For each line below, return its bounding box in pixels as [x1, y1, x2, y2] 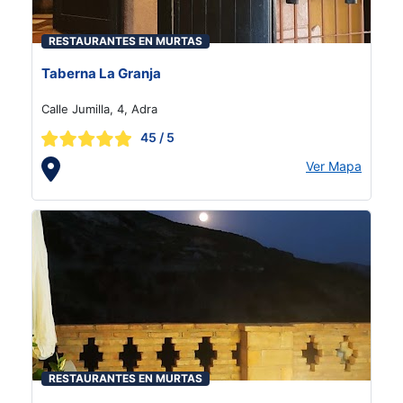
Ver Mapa [306, 158, 362, 174]
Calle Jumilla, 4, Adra [41, 102, 157, 116]
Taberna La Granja [41, 65, 161, 82]
